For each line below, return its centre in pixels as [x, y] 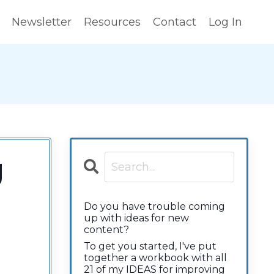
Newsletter [42, 22]
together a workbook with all [155, 258]
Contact [175, 22]
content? [106, 230]
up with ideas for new [136, 218]
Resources [112, 22]
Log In [225, 22]
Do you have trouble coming [154, 207]
